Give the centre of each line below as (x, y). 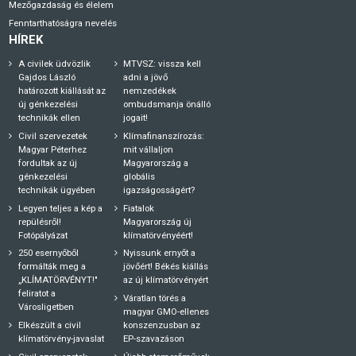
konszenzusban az (162, 325)
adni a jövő (146, 77)
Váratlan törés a (155, 298)
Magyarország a (156, 163)
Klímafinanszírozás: (164, 136)
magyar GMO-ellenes (166, 312)
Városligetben (46, 307)
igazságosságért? (159, 190)
